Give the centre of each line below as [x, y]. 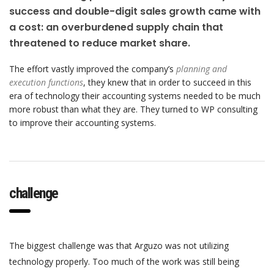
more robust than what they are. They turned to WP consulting [133, 109]
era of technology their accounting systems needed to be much [135, 95]
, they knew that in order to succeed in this [167, 82]
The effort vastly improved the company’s [93, 68]
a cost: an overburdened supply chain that [116, 27]
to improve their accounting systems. [83, 122]
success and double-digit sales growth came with [135, 11]
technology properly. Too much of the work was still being [124, 261]
